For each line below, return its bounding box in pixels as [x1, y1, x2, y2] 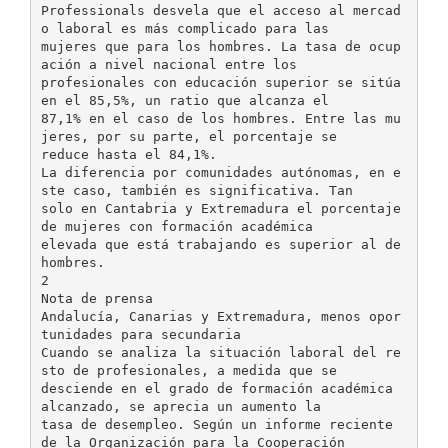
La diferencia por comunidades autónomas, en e [40, 164, 401, 180]
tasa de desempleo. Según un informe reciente [40, 416, 393, 432]
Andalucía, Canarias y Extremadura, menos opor [40, 308, 401, 324]
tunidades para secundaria [40, 326, 241, 342]
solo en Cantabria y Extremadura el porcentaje [40, 200, 401, 216]
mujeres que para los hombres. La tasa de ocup [40, 38, 401, 54]
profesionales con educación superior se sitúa [40, 74, 401, 90]
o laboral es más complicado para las [40, 20, 329, 36]
